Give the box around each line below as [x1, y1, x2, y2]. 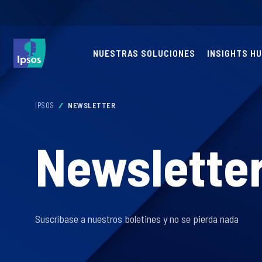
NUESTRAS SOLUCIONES [93, 47, 195, 58]
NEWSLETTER [68, 101, 115, 110]
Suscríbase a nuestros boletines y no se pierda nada [35, 212, 239, 225]
